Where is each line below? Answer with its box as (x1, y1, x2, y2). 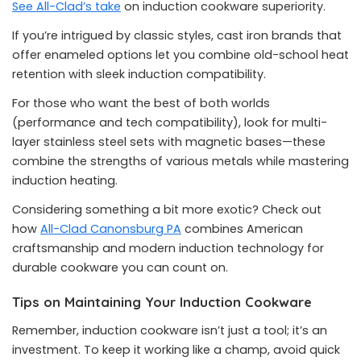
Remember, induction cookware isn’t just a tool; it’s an (12, 322, 327, 338)
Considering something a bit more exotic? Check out (12, 201, 322, 218)
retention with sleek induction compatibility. (12, 66, 266, 82)
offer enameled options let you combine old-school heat (12, 47, 349, 63)
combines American (181, 221, 303, 237)
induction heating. (12, 172, 118, 189)
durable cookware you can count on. (12, 259, 228, 276)
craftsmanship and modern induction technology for (12, 240, 324, 256)
